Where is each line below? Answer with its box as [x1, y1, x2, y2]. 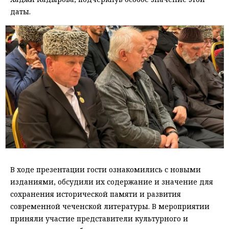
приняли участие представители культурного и [10, 214, 188, 224]
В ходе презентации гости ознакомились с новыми [10, 165, 201, 175]
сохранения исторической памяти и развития [10, 189, 181, 199]
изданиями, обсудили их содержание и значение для [10, 177, 213, 187]
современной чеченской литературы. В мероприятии [10, 201, 210, 212]
